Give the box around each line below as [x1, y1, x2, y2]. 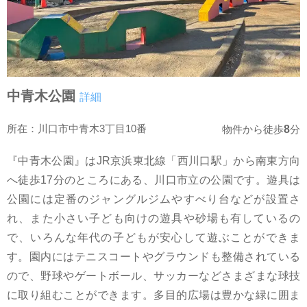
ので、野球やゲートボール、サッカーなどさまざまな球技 [7, 269, 300, 282]
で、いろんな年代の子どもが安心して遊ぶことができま [7, 231, 300, 243]
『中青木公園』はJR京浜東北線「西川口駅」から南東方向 [7, 154, 300, 167]
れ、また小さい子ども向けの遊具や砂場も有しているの [7, 212, 300, 224]
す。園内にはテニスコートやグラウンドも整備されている [7, 250, 300, 262]
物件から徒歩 [222, 123, 284, 135]
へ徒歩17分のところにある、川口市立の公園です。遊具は [7, 173, 300, 186]
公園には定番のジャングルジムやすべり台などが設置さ [7, 193, 300, 205]
